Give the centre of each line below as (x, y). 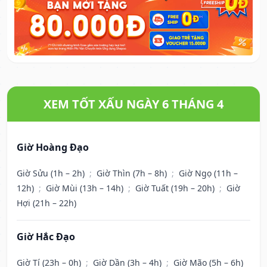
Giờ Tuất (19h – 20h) (176, 188)
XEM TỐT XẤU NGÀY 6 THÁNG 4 (133, 104)
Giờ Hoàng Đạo (53, 148)
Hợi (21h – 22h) (46, 203)
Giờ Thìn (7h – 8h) (133, 173)
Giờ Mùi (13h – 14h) (86, 188)
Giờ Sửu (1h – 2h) (52, 173)
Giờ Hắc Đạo (46, 237)
